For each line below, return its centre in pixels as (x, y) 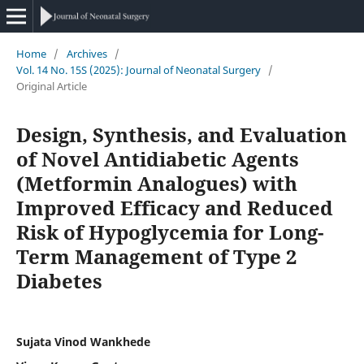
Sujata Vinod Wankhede (83, 341)
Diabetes (59, 280)
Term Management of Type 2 (156, 256)
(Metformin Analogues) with (156, 183)
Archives (87, 53)
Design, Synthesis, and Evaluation (181, 134)
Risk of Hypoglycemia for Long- (169, 232)
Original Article (51, 86)
